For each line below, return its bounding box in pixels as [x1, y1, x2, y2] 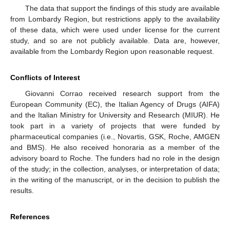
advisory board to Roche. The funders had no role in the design [10, 154, 220, 162]
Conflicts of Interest [10, 73, 80, 82]
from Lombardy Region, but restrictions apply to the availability [10, 14, 220, 23]
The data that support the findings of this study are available [25, 4, 220, 12]
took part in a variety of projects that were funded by [10, 121, 220, 130]
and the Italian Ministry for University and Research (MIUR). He [10, 110, 220, 119]
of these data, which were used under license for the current [10, 25, 220, 34]
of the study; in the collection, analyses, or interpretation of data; [10, 164, 220, 173]
